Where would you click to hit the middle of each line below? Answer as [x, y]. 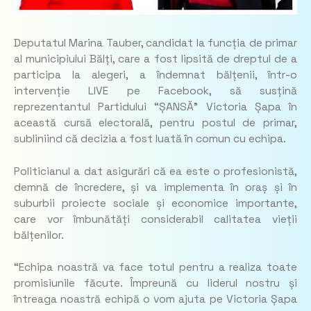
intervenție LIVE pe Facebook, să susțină [155, 91]
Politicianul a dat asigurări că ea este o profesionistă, [155, 171]
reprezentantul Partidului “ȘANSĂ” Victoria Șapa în [155, 107]
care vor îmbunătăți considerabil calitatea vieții [155, 219]
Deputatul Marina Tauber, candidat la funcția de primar [155, 43]
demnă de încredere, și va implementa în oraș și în [155, 187]
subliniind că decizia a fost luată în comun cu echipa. [150, 139]
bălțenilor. [39, 235]
